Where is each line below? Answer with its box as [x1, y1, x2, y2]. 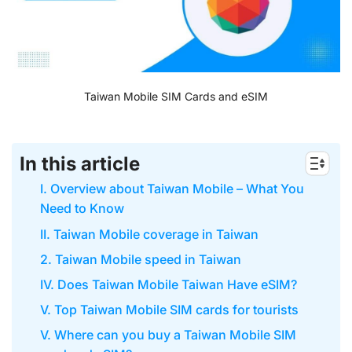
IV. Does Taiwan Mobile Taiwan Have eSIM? [39, 276, 297, 292]
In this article [20, 152, 140, 176]
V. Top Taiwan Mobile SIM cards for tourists [39, 301, 299, 317]
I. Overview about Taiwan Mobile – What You [39, 181, 304, 197]
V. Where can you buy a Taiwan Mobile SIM [39, 327, 296, 343]
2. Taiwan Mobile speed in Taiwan [39, 251, 241, 267]
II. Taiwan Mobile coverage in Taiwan [39, 225, 258, 242]
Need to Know [39, 200, 124, 217]
